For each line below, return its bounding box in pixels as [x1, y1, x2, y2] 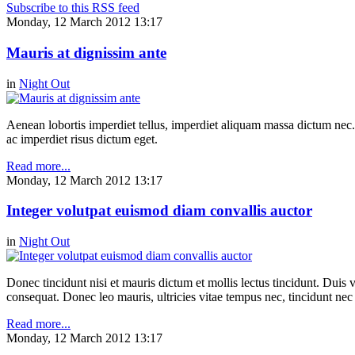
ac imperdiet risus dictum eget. [6, 132, 158, 146]
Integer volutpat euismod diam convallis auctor [6, 202, 312, 219]
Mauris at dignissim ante [6, 44, 166, 61]
